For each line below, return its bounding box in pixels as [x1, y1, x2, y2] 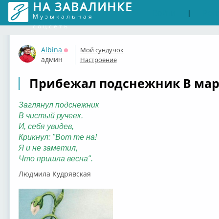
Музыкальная [32, 12, 94, 21]
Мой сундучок [80, 45, 124, 54]
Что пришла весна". [18, 154, 93, 163]
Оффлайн [64, 52, 96, 61]
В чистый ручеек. [18, 111, 83, 120]
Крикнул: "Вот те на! [18, 133, 97, 141]
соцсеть [32, 22, 69, 30]
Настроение [80, 55, 117, 64]
